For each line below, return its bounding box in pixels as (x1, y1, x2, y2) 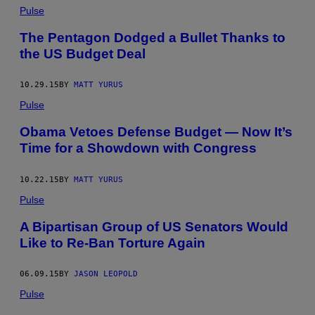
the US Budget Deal (20, 46, 146, 61)
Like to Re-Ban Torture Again (20, 235, 205, 250)
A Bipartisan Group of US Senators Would (20, 219, 288, 234)
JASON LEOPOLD (74, 269, 138, 279)
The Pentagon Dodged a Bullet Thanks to (20, 30, 285, 45)
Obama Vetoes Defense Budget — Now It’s (20, 124, 292, 140)
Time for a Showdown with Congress (20, 141, 257, 156)
